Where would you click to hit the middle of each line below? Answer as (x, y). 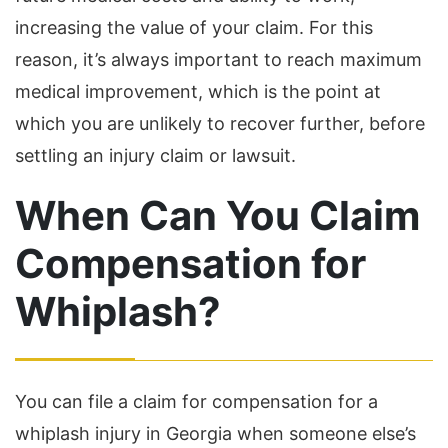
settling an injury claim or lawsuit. (155, 156)
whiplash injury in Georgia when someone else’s (215, 434)
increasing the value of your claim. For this (194, 28)
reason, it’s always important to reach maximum (218, 60)
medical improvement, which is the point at (198, 92)
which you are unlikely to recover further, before (220, 124)
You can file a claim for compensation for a (196, 402)
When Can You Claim (217, 216)
